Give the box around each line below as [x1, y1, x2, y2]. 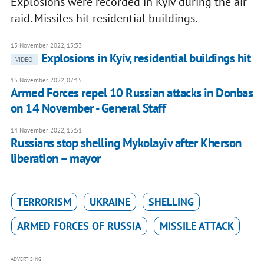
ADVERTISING [10, 256, 42, 263]
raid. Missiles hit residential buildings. [10, 11, 197, 27]
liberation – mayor [10, 150, 101, 167]
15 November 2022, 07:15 [10, 76, 82, 85]
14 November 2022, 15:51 [10, 126, 82, 135]
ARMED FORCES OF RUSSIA [16, 219, 141, 233]
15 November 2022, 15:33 [10, 41, 82, 50]
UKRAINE [89, 195, 130, 209]
